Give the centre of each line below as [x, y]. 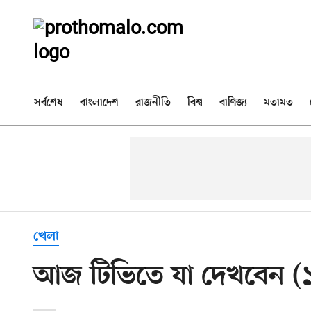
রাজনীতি [153, 103]
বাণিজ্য [233, 103]
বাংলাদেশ [99, 103]
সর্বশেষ [49, 103]
